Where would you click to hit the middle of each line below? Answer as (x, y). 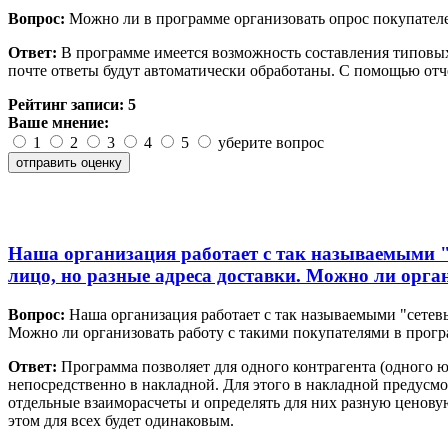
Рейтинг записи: (68, 104)
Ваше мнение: (58, 122)
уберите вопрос (269, 142)
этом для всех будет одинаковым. (121, 421)
